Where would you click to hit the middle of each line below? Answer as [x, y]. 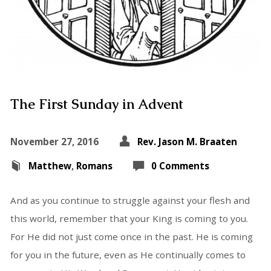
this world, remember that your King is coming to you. [129, 218]
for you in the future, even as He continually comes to [128, 254]
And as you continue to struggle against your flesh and [130, 200]
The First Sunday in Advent [96, 104]
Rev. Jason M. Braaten [187, 141]
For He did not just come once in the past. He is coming [131, 236]
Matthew [50, 165]
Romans [94, 165]
